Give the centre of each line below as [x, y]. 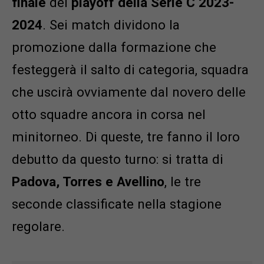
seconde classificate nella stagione [117, 204]
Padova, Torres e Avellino [88, 182]
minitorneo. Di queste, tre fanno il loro [126, 137]
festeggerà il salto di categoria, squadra [130, 70]
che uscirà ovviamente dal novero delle [129, 92]
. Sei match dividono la [111, 25]
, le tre [183, 182]
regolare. [38, 227]
